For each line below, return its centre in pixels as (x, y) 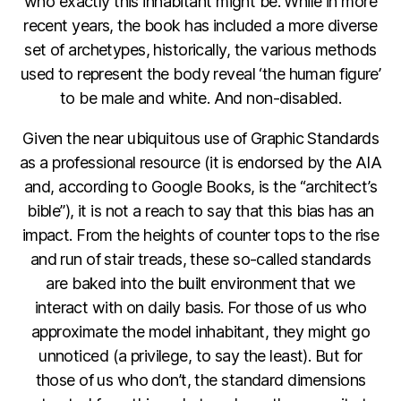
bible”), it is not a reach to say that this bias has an (200, 211)
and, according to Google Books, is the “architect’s (200, 187)
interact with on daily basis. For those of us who (200, 308)
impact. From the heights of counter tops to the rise (200, 235)
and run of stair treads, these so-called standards (200, 260)
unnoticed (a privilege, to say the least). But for (200, 356)
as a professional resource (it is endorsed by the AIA (200, 163)
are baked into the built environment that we (200, 284)
